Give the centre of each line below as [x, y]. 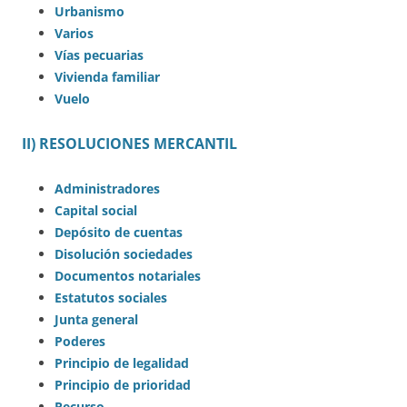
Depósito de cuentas [119, 233]
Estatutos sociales [111, 298]
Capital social [96, 211]
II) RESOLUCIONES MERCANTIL [129, 144]
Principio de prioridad [123, 385]
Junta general [96, 320]
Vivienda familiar [107, 77]
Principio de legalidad [122, 363]
